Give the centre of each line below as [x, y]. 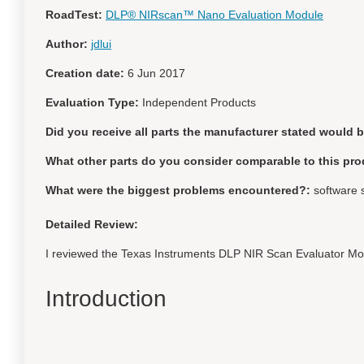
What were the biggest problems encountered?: [178, 190]
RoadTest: [74, 15]
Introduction [106, 299]
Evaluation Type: [92, 102]
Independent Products [199, 102]
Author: [67, 44]
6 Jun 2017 [156, 73]
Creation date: [85, 73]
